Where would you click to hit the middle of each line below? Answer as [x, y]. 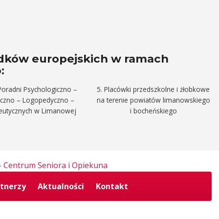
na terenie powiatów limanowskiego [153, 100]
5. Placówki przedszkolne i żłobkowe [153, 89]
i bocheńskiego [153, 110]
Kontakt [112, 186]
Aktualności [61, 186]
